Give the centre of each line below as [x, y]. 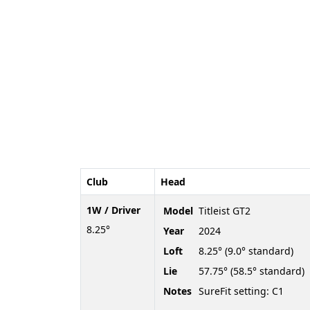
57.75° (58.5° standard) [252, 271]
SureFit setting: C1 [241, 291]
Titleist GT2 [225, 210]
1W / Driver [113, 210]
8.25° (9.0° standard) [246, 250]
